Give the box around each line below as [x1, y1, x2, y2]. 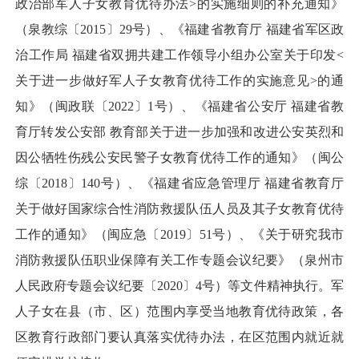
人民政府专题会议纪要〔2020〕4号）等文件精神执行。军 [15, 279, 344, 293]
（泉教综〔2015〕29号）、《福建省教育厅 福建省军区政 [15, 22, 344, 37]
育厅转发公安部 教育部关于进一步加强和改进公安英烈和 [15, 125, 344, 139]
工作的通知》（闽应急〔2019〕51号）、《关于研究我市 [15, 228, 344, 242]
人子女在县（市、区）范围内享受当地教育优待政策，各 [15, 305, 344, 319]
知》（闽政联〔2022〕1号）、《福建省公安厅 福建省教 [15, 99, 344, 114]
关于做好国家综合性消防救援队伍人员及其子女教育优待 [15, 202, 344, 216]
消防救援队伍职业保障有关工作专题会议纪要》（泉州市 [15, 253, 344, 268]
